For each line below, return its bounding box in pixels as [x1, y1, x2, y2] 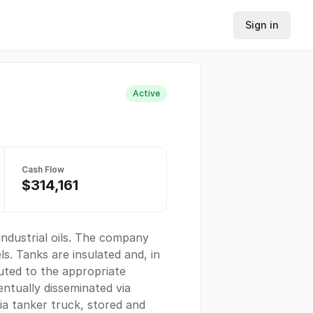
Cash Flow [22, 164, 64, 175]
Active [133, 88, 160, 99]
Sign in [245, 19, 279, 31]
